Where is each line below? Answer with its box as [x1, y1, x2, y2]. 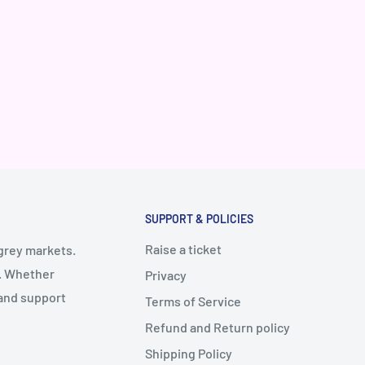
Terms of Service [145, 293, 241, 310]
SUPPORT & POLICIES [145, 212, 253, 226]
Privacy [145, 267, 187, 284]
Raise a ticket [145, 241, 222, 257]
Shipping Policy [145, 345, 232, 362]
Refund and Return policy [145, 319, 290, 336]
